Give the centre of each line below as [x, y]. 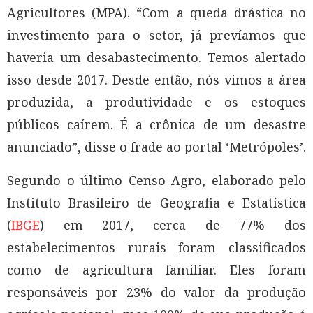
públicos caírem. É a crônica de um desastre [156, 124]
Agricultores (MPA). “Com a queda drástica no [156, 12]
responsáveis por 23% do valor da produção [156, 292]
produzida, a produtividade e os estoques [156, 102]
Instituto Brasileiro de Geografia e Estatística [156, 202]
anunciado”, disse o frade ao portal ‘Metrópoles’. [156, 146]
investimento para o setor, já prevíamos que [156, 35]
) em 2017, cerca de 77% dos [173, 225]
